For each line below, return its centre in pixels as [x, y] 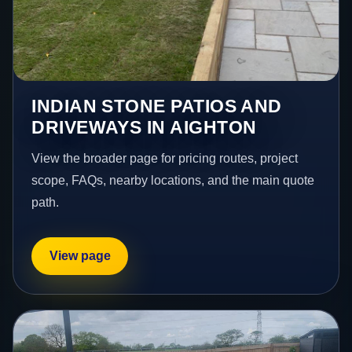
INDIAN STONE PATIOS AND [157, 106]
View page [80, 256]
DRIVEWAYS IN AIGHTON [144, 127]
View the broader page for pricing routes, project [165, 158]
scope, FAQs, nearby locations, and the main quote [173, 180]
